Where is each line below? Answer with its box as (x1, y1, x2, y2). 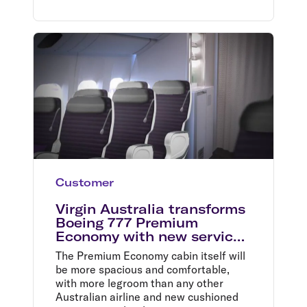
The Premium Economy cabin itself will (56, 248, 245, 262)
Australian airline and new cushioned (56, 289, 238, 304)
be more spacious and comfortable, (56, 262, 230, 276)
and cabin (56, 241, 125, 258)
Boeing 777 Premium (56, 214, 198, 231)
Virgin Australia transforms (56, 200, 245, 217)
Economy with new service (56, 228, 241, 245)
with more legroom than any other (56, 275, 223, 290)
